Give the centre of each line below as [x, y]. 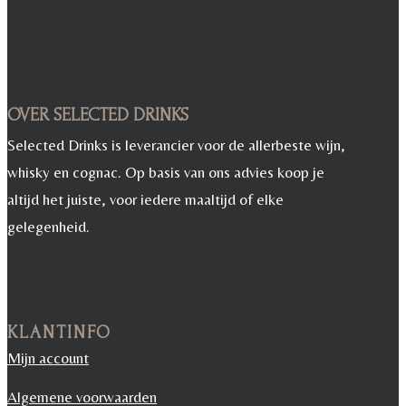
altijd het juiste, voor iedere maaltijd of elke [145, 200]
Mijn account [48, 358]
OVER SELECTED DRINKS [98, 116]
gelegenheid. [48, 227]
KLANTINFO [59, 333]
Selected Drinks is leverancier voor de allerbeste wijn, [176, 145]
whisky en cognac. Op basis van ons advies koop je [166, 173]
